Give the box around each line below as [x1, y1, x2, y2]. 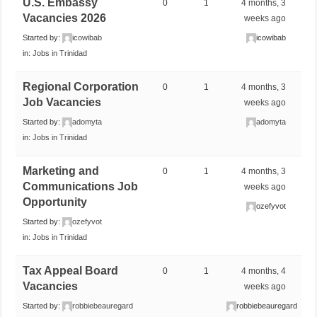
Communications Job [23, 180, 139, 192]
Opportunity [23, 195, 88, 208]
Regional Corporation [23, 80, 139, 93]
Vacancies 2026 [23, 11, 107, 24]
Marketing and [23, 164, 100, 177]
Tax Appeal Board [23, 264, 119, 277]
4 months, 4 [241, 265, 287, 276]
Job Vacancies [23, 96, 102, 108]
